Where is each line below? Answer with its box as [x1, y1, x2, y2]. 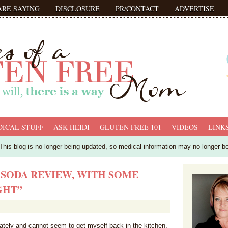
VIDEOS [172, 122, 198, 132]
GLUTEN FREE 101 [100, 122, 161, 132]
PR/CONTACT [116, 4, 159, 13]
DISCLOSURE [55, 4, 100, 13]
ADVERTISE [175, 4, 214, 13]
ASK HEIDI [53, 122, 90, 132]
